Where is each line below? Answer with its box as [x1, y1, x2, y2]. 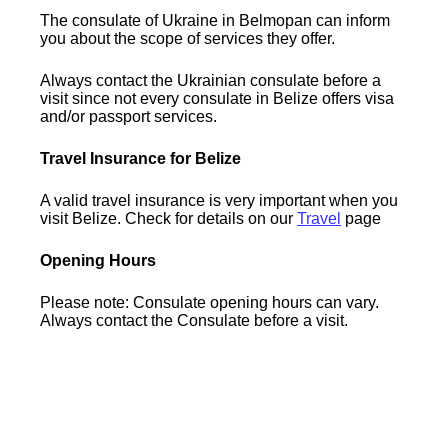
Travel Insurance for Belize [40, 149, 242, 167]
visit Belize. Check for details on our [40, 209, 298, 227]
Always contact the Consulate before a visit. [40, 311, 349, 329]
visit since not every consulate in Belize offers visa [40, 89, 395, 107]
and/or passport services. [40, 107, 218, 125]
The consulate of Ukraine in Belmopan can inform [40, 11, 391, 29]
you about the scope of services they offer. [40, 29, 336, 47]
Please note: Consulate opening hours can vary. [40, 293, 380, 311]
